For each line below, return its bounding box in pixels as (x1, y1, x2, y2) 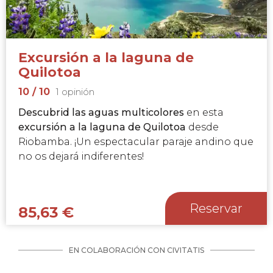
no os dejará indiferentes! (18, 150, 146, 162)
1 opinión (56, 86, 94, 97)
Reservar (190, 200, 243, 216)
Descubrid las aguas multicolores (18, 106, 184, 118)
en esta (184, 106, 224, 118)
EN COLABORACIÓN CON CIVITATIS (69, 245, 204, 255)
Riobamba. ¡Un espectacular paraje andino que (18, 135, 253, 147)
